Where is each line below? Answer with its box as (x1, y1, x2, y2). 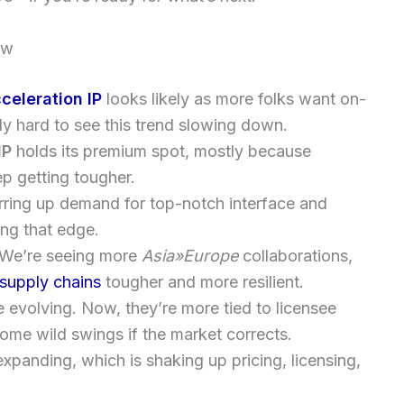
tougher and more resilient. (101, 271, 304, 291)
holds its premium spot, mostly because (12, 141, 311, 161)
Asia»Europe (142, 245, 238, 265)
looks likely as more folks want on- (102, 88, 366, 108)
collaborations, (238, 245, 353, 265)
